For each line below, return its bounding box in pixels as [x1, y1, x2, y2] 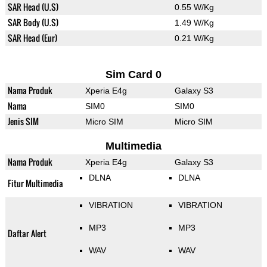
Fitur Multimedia [7, 177, 63, 190]
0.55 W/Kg [174, 2, 214, 13]
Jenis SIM [7, 115, 39, 128]
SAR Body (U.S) [7, 16, 58, 29]
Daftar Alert [7, 227, 46, 240]
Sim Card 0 [105, 69, 162, 81]
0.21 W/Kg [174, 33, 214, 44]
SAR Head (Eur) [7, 32, 57, 45]
